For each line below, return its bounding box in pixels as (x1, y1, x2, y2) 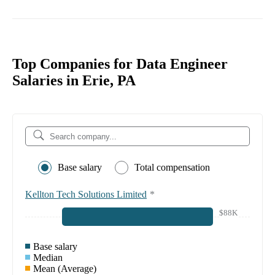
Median (33, 252, 63, 263)
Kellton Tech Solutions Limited (25, 189, 147, 200)
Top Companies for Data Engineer (12, 56, 228, 72)
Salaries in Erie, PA (12, 72, 136, 89)
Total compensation (134, 162, 210, 173)
